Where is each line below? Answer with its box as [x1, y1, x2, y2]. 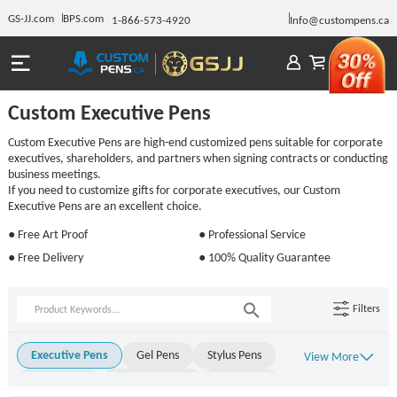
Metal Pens [30, 373, 87, 389]
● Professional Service [198, 226, 306, 242]
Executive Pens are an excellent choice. [7, 198, 202, 214]
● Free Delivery [7, 249, 83, 265]
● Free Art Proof [7, 226, 88, 242]
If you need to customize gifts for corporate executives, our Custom [7, 182, 340, 198]
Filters [353, 302, 381, 315]
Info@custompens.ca [290, 12, 390, 27]
